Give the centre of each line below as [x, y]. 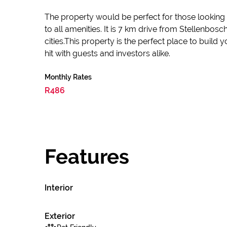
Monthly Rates [68, 77]
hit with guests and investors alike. [107, 53]
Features [87, 156]
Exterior [60, 216]
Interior [59, 188]
